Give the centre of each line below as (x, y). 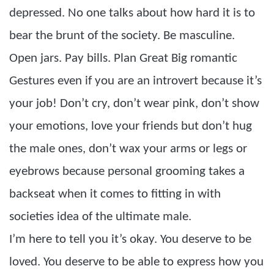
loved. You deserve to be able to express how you (136, 262)
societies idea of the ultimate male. (100, 217)
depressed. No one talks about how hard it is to (132, 13)
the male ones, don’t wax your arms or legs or (128, 149)
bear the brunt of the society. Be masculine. (122, 36)
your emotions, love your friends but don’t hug (131, 126)
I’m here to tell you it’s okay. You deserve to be (130, 239)
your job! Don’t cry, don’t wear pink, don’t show (134, 104)
